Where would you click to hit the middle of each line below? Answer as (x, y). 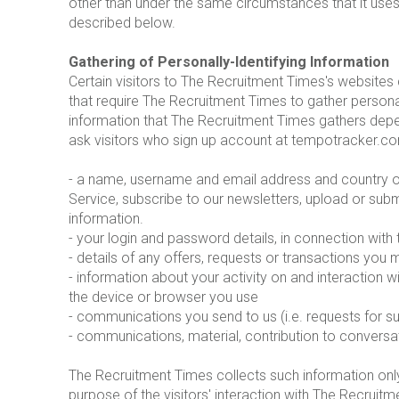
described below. (122, 23)
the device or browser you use (163, 297)
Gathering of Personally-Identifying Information (229, 62)
